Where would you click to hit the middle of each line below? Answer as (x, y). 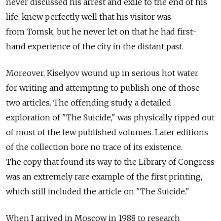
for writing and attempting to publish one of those (103, 88)
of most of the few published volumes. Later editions (107, 132)
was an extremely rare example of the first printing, (104, 176)
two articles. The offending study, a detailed (89, 102)
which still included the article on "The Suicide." (98, 191)
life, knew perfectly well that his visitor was (89, 17)
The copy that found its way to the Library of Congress (110, 162)
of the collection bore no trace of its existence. (94, 147)
